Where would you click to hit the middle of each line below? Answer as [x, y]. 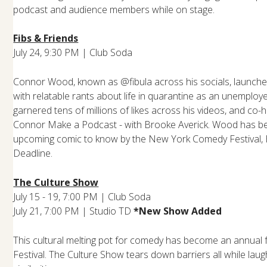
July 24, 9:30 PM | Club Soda [73, 52]
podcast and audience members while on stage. [114, 9]
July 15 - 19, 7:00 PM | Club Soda [82, 196]
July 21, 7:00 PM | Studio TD [72, 211]
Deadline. [33, 153]
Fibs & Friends [46, 38]
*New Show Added [178, 211]
